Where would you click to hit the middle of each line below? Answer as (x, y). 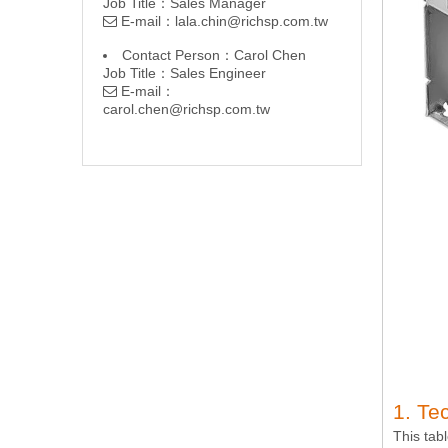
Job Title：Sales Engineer (184, 72)
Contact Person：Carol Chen (214, 54)
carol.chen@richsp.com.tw (186, 108)
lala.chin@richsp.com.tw (251, 20)
